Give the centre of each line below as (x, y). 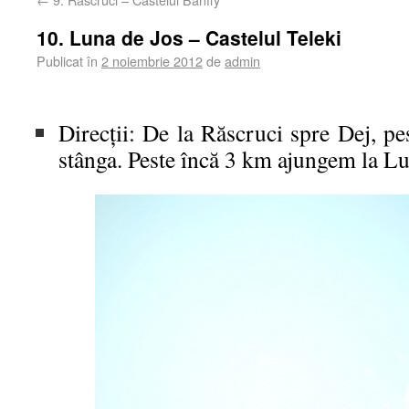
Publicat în (67, 61)
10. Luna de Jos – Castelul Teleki (189, 37)
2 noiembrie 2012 (152, 61)
